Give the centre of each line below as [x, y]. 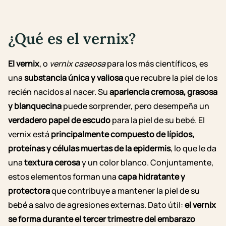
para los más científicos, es [157, 64]
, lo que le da [193, 148]
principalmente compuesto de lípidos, [123, 134]
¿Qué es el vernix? [72, 38]
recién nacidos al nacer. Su [59, 92]
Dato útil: [166, 205]
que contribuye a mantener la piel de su [125, 191]
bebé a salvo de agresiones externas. [77, 205]
